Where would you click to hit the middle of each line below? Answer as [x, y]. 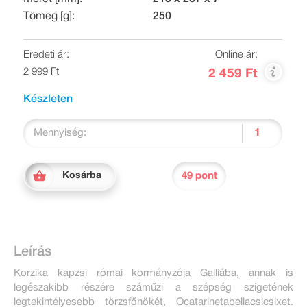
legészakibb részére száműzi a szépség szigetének [153, 288]
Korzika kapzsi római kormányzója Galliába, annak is [153, 273]
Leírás [33, 252]
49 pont [199, 176]
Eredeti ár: [46, 55]
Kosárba [82, 176]
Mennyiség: [60, 133]
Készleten [48, 99]
